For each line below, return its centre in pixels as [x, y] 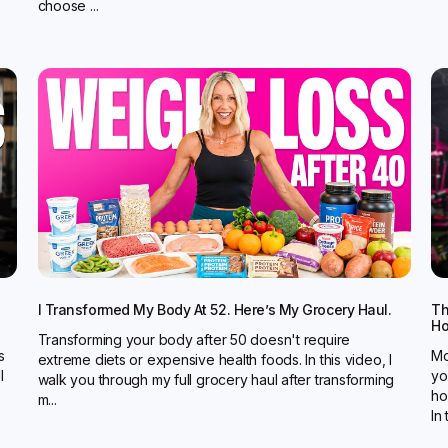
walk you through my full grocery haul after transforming [216, 379]
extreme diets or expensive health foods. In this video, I [214, 359]
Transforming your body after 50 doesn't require [194, 339]
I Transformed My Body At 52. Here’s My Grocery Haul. [214, 309]
